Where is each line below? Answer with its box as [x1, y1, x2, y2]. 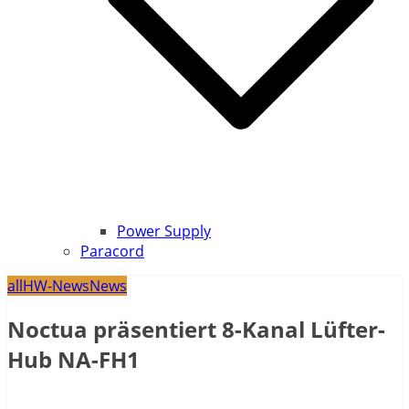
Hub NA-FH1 [7, 344, 140, 375]
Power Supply [117, 221, 211, 242]
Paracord [80, 241, 144, 262]
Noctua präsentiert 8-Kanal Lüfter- [7, 314, 385, 345]
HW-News [23, 276, 89, 297]
